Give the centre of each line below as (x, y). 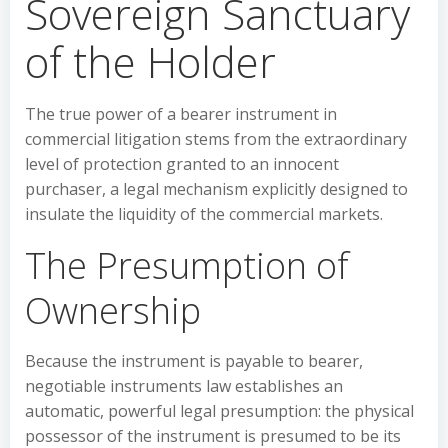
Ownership (113, 310)
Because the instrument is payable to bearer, (194, 361)
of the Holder (150, 61)
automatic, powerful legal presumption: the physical (219, 411)
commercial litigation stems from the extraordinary (216, 139)
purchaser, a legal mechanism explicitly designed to (216, 189)
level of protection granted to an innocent (182, 164)
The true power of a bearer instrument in (181, 114)
